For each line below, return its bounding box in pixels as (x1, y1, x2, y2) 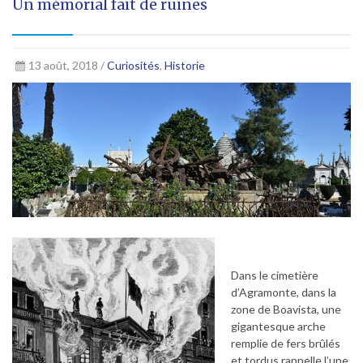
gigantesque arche (231, 318, 326, 333)
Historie (164, 58, 205, 72)
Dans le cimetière (231, 267, 318, 282)
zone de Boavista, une (231, 301, 341, 316)
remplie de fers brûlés (231, 335, 340, 350)
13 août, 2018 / (28, 58, 107, 72)
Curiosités (106, 58, 160, 72)
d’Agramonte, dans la (231, 284, 336, 299)
